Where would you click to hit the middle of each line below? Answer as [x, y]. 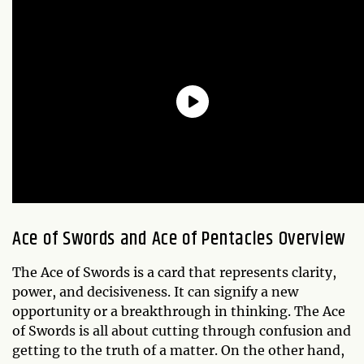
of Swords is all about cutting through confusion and [182, 331]
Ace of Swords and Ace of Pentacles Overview [180, 239]
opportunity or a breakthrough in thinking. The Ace [179, 312]
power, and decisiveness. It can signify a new [155, 292]
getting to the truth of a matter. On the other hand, [178, 351]
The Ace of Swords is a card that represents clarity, [174, 273]
